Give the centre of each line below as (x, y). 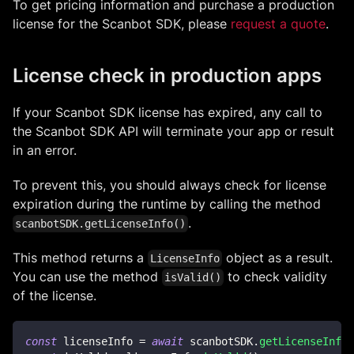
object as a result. (278, 257)
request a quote (278, 23)
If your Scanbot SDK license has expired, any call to (168, 112)
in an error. (45, 150)
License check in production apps (167, 75)
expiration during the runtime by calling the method (167, 203)
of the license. (55, 296)
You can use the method (87, 277)
